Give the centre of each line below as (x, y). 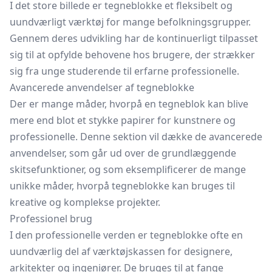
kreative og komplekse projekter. (85, 202)
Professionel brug (51, 219)
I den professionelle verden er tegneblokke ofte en (126, 235)
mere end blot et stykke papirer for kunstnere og (123, 120)
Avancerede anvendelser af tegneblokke (102, 87)
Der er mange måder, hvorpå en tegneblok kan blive (129, 104)
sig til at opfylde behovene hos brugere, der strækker (132, 55)
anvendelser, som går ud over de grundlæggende (123, 153)
